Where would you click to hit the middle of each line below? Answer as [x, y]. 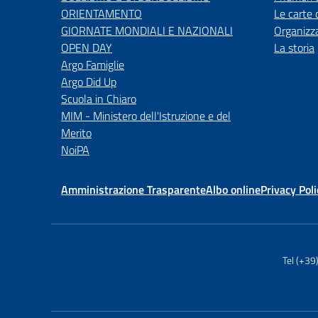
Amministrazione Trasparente [133, 190]
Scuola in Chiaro [99, 99]
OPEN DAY [87, 48]
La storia [294, 48]
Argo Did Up [89, 82]
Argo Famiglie [93, 65]
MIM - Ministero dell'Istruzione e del [146, 116]
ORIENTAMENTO [102, 13]
